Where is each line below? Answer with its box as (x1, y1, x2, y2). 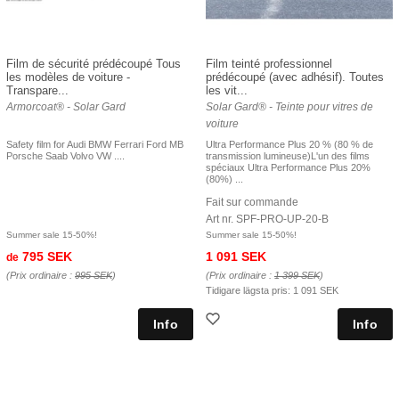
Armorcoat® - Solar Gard (6, 100, 126, 113)
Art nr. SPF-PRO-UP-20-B (206, 212, 329, 225)
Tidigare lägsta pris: (206, 284, 293, 296)
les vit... (206, 83, 248, 97)
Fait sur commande (206, 195, 298, 208)
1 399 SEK (274, 269, 320, 281)
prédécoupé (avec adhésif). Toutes (206, 69, 384, 84)
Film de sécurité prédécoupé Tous (6, 56, 181, 70)
